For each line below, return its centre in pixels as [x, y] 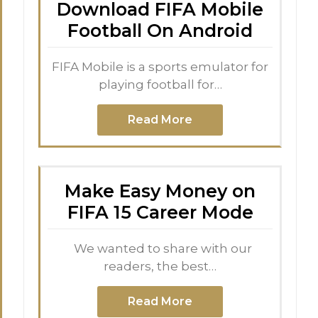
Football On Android [160, 30]
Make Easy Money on [160, 191]
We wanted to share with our [160, 248]
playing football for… [160, 84]
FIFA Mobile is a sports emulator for [160, 66]
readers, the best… [160, 266]
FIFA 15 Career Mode [160, 212]
